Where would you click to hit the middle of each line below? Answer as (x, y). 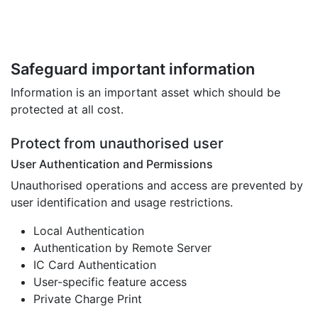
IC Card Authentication (95, 264)
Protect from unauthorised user (117, 143)
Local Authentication (89, 230)
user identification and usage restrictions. (122, 202)
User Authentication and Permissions (112, 164)
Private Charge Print (88, 298)
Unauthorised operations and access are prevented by (157, 185)
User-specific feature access (110, 281)
